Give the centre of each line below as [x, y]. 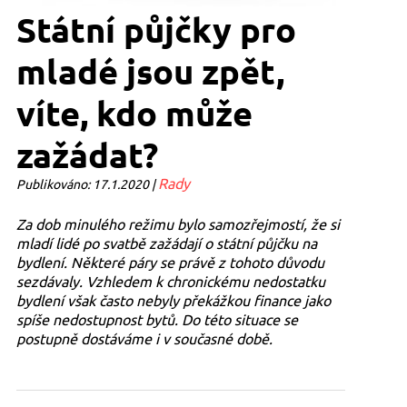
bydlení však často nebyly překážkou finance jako [173, 300]
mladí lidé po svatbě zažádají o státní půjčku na [166, 243]
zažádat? [87, 155]
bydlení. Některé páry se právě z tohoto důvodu [170, 262]
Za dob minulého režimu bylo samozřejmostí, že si [178, 224]
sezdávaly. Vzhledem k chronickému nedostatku [170, 281]
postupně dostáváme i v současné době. [144, 338]
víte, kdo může [134, 113]
